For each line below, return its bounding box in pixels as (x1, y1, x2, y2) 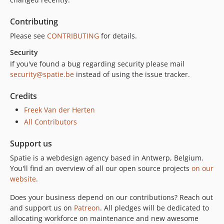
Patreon (74, 202, 100, 212)
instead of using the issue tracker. (74, 69, 190, 79)
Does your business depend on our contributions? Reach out (10, 192, 213, 202)
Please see (10, 31, 47, 41)
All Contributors (24, 116, 77, 126)
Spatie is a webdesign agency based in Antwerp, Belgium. (10, 152, 203, 162)
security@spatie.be (10, 69, 74, 79)
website (10, 173, 36, 183)
